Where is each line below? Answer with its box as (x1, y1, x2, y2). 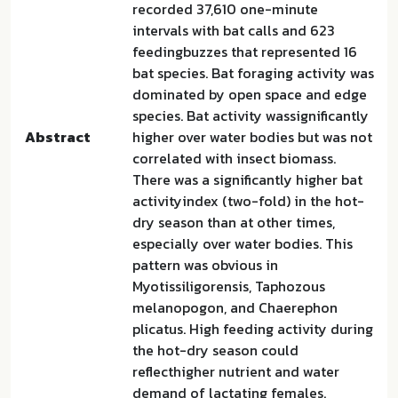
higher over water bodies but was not (132, 126, 372, 147)
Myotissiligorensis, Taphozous (132, 275, 325, 297)
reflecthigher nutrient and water (132, 361, 339, 382)
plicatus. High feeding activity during (132, 318, 373, 339)
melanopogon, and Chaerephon (132, 297, 338, 318)
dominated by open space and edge (132, 84, 367, 105)
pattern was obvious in (132, 254, 278, 275)
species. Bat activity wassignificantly (132, 105, 369, 126)
